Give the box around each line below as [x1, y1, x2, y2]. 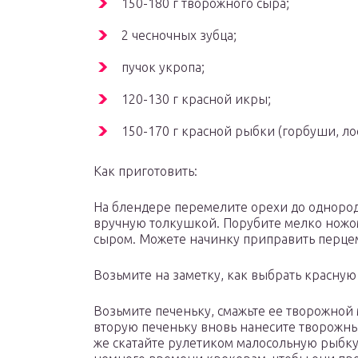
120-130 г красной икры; [121, 92, 271, 107]
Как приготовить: [93, 164, 197, 179]
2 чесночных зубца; [121, 28, 237, 43]
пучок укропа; [121, 60, 205, 75]
